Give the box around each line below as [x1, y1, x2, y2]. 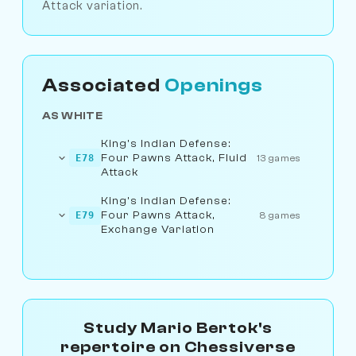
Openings [164, 74, 263, 96]
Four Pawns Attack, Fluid [101, 150, 248, 164]
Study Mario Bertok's [83, 318, 273, 337]
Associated [42, 74, 164, 96]
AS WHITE [42, 109, 103, 122]
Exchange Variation [101, 222, 215, 237]
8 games [260, 210, 301, 222]
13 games [257, 152, 301, 164]
